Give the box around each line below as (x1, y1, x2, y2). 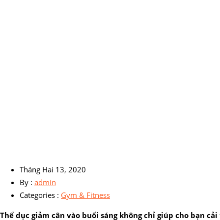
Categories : (20, 190, 61, 200)
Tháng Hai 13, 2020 (20, 164, 86, 174)
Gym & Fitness (61, 190, 110, 200)
